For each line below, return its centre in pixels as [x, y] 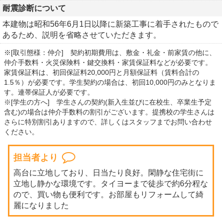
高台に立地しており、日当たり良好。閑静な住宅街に [109, 173]
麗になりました [41, 205]
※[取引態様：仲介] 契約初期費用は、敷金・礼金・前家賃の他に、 [110, 53]
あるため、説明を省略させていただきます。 [82, 35]
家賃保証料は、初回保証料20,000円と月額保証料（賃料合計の [102, 72]
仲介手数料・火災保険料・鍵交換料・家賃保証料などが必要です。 [108, 62]
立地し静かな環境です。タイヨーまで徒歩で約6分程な [111, 184]
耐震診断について [34, 8]
